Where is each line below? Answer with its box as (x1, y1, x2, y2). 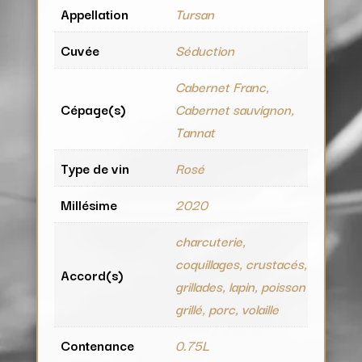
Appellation (60, 2, 128, 24)
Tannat (175, 120, 215, 142)
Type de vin (60, 157, 129, 179)
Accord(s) (60, 263, 124, 285)
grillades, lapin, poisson (175, 275, 305, 297)
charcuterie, (175, 229, 246, 251)
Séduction (175, 39, 234, 61)
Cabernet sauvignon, (175, 98, 294, 120)
